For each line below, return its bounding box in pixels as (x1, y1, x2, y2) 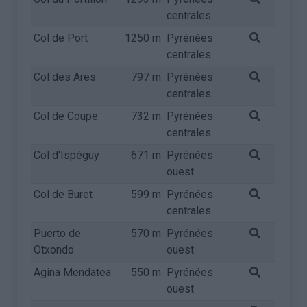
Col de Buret (34, 188, 93, 201)
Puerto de (34, 227, 82, 240)
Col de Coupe (34, 110, 99, 123)
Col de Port (34, 32, 88, 45)
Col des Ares (34, 71, 97, 84)
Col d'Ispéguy (34, 149, 100, 162)
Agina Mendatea (34, 266, 112, 279)
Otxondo (34, 243, 75, 256)
